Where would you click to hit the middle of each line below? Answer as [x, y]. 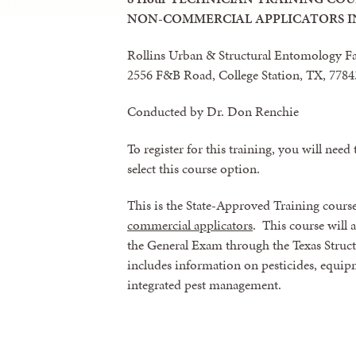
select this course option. [193, 168]
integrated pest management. [204, 284]
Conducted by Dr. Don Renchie [213, 112]
